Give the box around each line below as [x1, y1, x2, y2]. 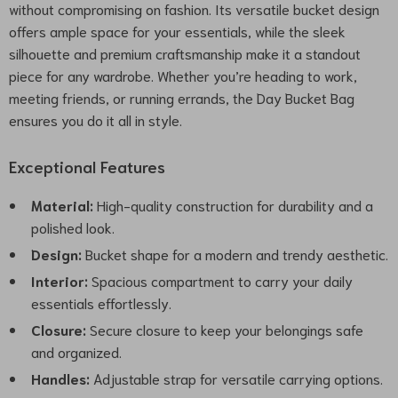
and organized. [31, 342, 122, 361]
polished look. [31, 218, 115, 236]
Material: [31, 195, 93, 214]
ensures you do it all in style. [9, 110, 182, 129]
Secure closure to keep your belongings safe [86, 320, 363, 338]
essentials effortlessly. [31, 293, 171, 312]
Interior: [31, 271, 88, 290]
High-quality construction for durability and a [93, 195, 373, 214]
